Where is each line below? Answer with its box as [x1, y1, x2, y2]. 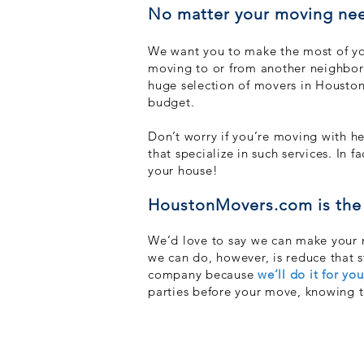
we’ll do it [258, 266, 318, 282]
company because [148, 266, 258, 282]
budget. [148, 94, 198, 110]
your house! [148, 162, 219, 178]
